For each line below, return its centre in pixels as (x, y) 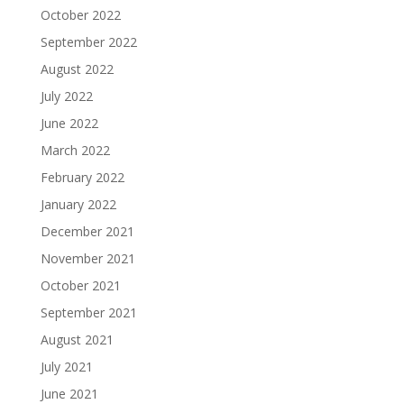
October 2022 (80, 15)
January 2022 (78, 204)
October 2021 (80, 285)
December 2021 (87, 231)
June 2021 (69, 394)
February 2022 (82, 177)
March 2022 (75, 150)
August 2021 (77, 340)
